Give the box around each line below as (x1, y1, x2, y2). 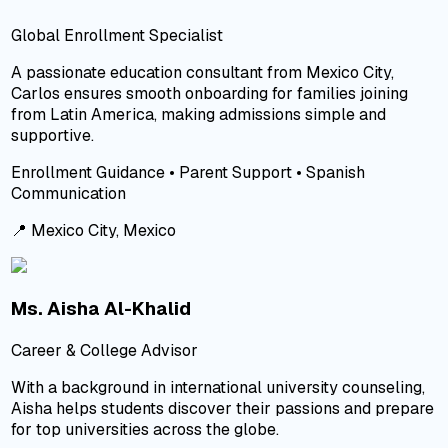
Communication (11, 182, 127, 204)
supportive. (11, 124, 95, 146)
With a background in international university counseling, (11, 377, 426, 398)
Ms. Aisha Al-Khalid (11, 296, 192, 322)
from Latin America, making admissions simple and (11, 103, 387, 125)
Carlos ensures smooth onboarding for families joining (11, 82, 409, 104)
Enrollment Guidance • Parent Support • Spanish (11, 161, 366, 183)
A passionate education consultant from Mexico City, (11, 61, 395, 83)
